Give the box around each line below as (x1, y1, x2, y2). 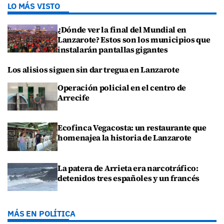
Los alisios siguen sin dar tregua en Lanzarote (7, 64, 179, 75)
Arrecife (57, 92, 89, 103)
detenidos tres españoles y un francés (57, 172, 200, 183)
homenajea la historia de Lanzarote (57, 132, 192, 143)
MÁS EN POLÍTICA (7, 208, 75, 218)
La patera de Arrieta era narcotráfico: (57, 162, 198, 173)
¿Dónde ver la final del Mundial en (57, 23, 187, 35)
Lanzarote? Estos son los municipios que (57, 33, 210, 45)
